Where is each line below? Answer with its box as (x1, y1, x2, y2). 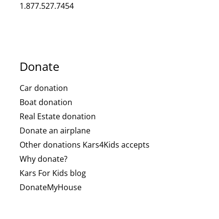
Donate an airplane (20, 125, 90, 136)
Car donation (20, 82, 68, 93)
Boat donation (20, 96, 72, 108)
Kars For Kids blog (20, 167, 86, 178)
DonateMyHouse (20, 181, 82, 193)
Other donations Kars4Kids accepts (20, 139, 150, 150)
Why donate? (20, 153, 67, 164)
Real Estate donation (20, 110, 96, 122)
